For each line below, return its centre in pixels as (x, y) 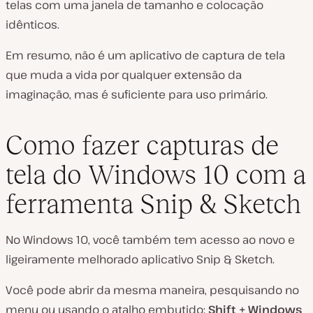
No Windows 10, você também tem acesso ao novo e (150, 240)
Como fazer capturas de (142, 145)
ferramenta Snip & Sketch (153, 204)
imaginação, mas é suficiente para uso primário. (137, 94)
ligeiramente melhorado (73, 260)
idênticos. (32, 24)
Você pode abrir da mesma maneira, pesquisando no (152, 290)
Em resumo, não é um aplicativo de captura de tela (145, 55)
